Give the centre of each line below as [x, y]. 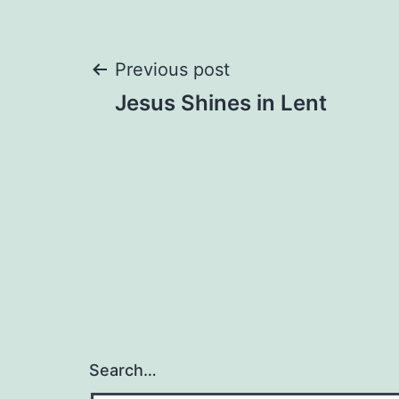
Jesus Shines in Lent [221, 103]
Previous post [172, 69]
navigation [192, 136]
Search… [123, 370]
